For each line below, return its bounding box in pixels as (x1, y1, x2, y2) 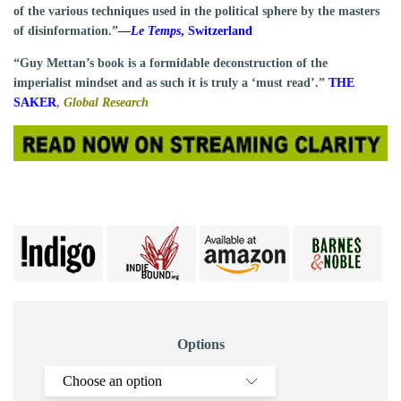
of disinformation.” (13, 24, 118, 38)
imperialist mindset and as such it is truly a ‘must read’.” (13, 76, 328, 90)
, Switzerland (181, 24, 252, 38)
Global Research (64, 96, 149, 110)
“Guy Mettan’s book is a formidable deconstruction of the (13, 56, 328, 71)
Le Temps (131, 24, 181, 38)
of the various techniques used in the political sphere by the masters (13, 4, 380, 19)
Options (176, 337, 225, 353)
